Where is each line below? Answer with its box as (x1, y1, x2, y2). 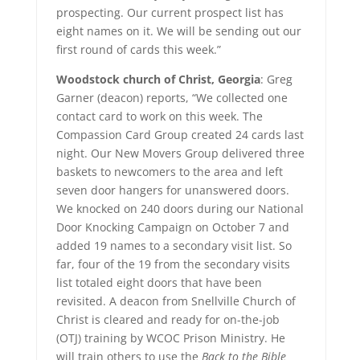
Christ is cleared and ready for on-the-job (55, 312, 280, 327)
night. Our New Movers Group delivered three (55, 145, 305, 161)
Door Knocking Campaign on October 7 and (55, 219, 289, 235)
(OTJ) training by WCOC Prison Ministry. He (55, 330, 285, 346)
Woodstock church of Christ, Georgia (55, 72, 260, 87)
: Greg (260, 72, 292, 87)
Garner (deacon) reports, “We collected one (55, 90, 288, 105)
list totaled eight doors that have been (55, 275, 262, 290)
